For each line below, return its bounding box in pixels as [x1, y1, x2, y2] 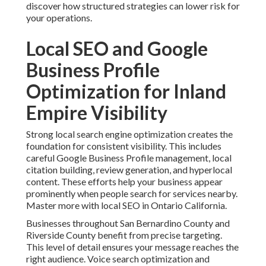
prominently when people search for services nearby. [26, 188, 237, 199]
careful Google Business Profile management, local [26, 152, 232, 164]
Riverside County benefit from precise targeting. [26, 229, 222, 241]
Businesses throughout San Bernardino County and [26, 217, 230, 229]
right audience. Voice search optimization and [26, 253, 210, 265]
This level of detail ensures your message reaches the [26, 241, 239, 253]
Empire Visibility [26, 101, 167, 125]
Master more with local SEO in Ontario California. [26, 199, 227, 211]
